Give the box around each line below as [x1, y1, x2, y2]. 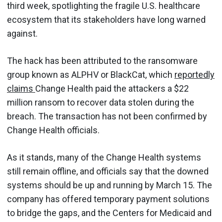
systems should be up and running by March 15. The [7, 179, 212, 190]
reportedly [174, 69, 215, 80]
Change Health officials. [7, 124, 100, 135]
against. [7, 28, 38, 39]
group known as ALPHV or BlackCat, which [7, 69, 174, 80]
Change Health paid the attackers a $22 [35, 83, 189, 94]
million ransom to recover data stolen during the [7, 97, 194, 108]
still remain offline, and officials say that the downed [7, 166, 209, 176]
